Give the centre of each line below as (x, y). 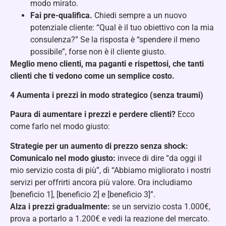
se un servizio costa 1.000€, (160, 206)
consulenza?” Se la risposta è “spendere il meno (115, 39)
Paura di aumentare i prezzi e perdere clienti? (93, 115)
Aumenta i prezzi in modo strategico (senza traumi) (110, 95)
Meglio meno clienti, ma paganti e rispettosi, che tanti (107, 64)
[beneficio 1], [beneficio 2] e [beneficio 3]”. (83, 194)
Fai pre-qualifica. (61, 15)
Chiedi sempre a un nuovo (139, 15)
